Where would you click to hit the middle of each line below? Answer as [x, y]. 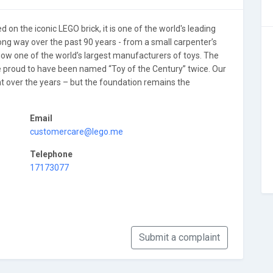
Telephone [51, 154]
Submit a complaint [179, 237]
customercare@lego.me [76, 132]
